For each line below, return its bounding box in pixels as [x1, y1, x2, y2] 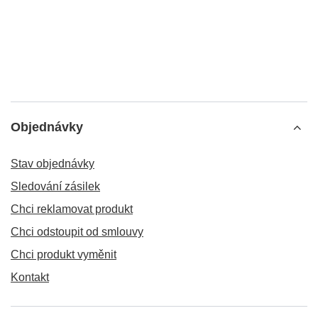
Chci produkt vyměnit [11, 248, 116, 261]
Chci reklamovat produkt [11, 203, 133, 215]
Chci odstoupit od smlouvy [11, 226, 143, 238]
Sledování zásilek [11, 180, 100, 192]
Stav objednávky [11, 158, 94, 170]
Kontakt [11, 271, 49, 283]
